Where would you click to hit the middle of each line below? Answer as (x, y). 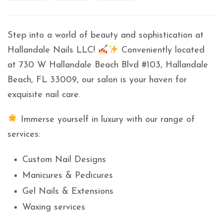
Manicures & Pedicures (68, 176)
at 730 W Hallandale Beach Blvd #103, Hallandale (108, 65)
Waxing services (54, 208)
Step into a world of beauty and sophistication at (106, 36)
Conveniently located (162, 51)
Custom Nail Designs (64, 160)
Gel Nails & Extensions (68, 192)
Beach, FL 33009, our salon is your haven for (97, 80)
